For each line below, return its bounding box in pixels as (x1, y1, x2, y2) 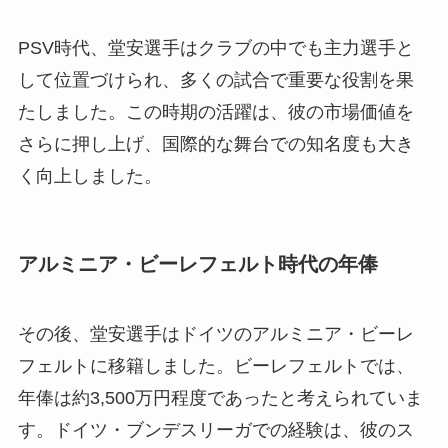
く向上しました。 (17, 166, 162, 187)
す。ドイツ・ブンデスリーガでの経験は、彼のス (17, 419, 414, 440)
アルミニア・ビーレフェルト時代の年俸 (17, 253, 378, 276)
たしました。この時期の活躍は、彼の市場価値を (17, 102, 414, 123)
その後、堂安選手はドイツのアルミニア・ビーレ (17, 323, 414, 344)
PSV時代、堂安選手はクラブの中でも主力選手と (17, 38, 414, 59)
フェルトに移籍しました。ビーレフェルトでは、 (17, 355, 414, 376)
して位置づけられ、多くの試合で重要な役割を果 (17, 70, 414, 91)
